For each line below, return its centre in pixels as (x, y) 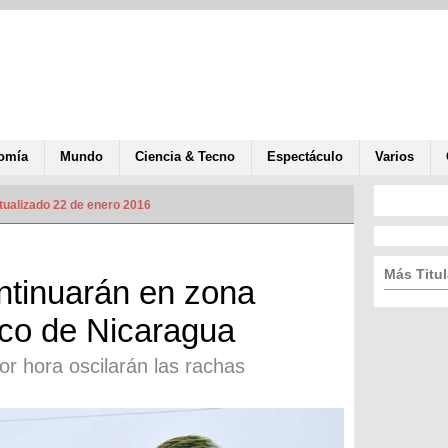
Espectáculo (305, 156)
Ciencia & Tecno (185, 156)
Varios (394, 156)
